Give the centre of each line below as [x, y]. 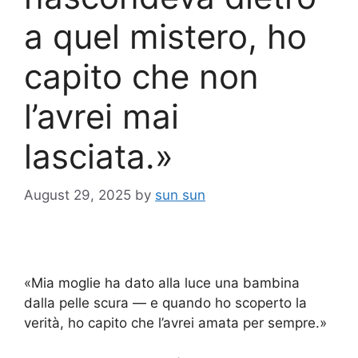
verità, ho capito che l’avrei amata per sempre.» [175, 323]
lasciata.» [99, 156]
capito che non [141, 76]
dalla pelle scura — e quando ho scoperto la [165, 303]
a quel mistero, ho [165, 36]
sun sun [180, 195]
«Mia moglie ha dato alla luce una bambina [162, 283]
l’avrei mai [101, 116]
